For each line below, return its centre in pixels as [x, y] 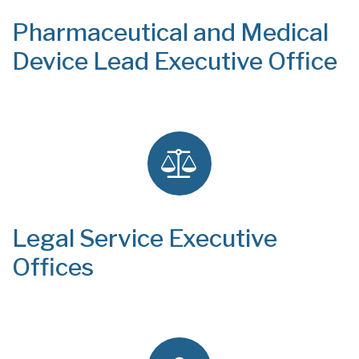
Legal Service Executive [145, 238]
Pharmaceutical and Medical [170, 32]
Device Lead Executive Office [175, 61]
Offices [53, 267]
